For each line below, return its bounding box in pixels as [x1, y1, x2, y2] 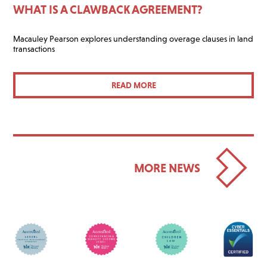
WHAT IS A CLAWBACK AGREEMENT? [13, 3, 203, 17]
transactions [13, 44, 55, 54]
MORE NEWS [133, 161, 200, 175]
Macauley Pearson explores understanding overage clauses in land [13, 34, 254, 44]
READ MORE [111, 80, 156, 91]
